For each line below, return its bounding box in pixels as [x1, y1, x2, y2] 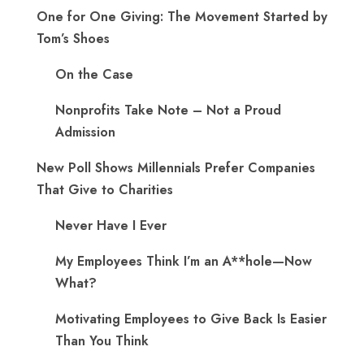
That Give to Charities [37, 180, 173, 199]
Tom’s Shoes [37, 29, 110, 48]
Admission [55, 123, 115, 141]
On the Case [55, 65, 133, 84]
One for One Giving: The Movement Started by [37, 7, 327, 26]
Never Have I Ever [55, 216, 167, 235]
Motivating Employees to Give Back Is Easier [55, 310, 327, 328]
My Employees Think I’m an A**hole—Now [55, 252, 312, 271]
